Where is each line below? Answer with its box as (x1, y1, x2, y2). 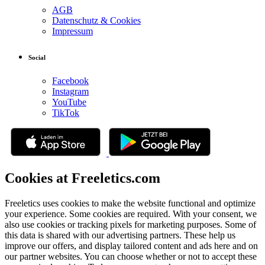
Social (28, 53, 46, 61)
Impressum (52, 25, 93, 36)
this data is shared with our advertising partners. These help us (5, 230, 235, 240)
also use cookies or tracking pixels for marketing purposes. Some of (5, 219, 256, 230)
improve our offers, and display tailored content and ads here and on (5, 240, 258, 251)
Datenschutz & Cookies (52, 15, 141, 25)
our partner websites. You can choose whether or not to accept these (5, 251, 257, 261)
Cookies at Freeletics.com (5, 170, 160, 186)
